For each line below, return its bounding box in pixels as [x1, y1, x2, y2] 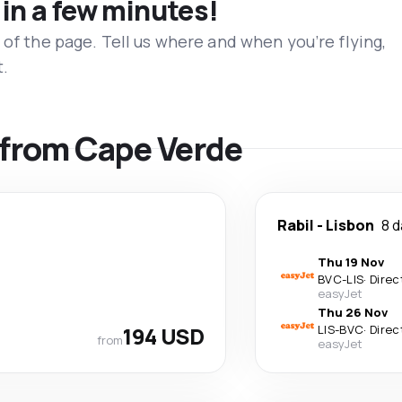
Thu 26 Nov [318, 304, 388, 320]
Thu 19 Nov [318, 254, 384, 270]
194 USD [123, 321, 204, 351]
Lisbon [326, 215, 374, 235]
